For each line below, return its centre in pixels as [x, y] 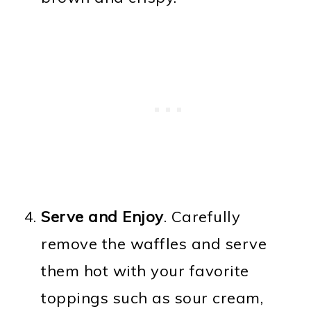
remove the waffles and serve [154, 243]
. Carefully [202, 216]
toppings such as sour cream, [152, 297]
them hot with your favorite [145, 270]
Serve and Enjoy [102, 216]
